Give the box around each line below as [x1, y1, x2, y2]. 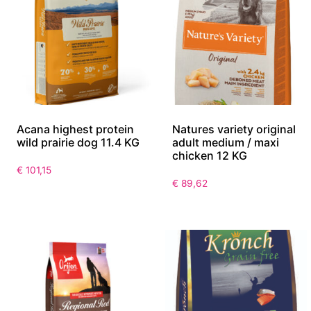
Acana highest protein [17, 122, 134, 137]
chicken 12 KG [172, 149, 247, 163]
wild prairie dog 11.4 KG [17, 135, 140, 150]
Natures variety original [172, 122, 296, 137]
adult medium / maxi [172, 135, 279, 150]
